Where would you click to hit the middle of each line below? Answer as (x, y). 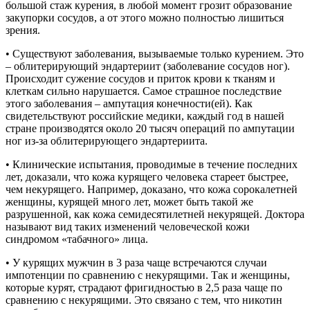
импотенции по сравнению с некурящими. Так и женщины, (148, 275)
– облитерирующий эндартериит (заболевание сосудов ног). (148, 66)
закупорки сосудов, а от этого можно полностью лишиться (145, 17)
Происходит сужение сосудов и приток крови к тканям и (140, 78)
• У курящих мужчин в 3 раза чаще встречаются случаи (136, 262)
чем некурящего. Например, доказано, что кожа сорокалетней (152, 189)
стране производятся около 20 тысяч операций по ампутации (150, 128)
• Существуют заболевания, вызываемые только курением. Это (155, 53)
